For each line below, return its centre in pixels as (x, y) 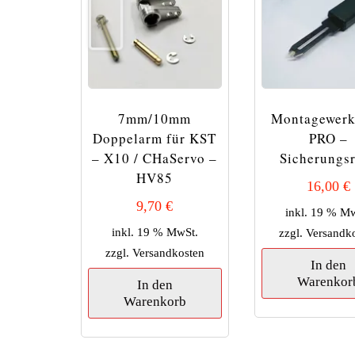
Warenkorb (155, 301)
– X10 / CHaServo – (155, 158)
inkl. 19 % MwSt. (155, 231)
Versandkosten (168, 252)
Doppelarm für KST (155, 139)
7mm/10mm (155, 119)
